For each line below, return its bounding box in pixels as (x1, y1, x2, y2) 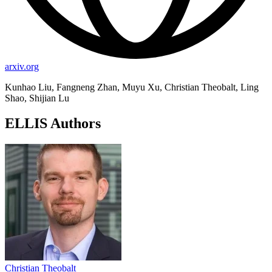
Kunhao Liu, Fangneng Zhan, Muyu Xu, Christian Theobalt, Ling (5, 81, 259, 92)
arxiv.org (5, 61, 39, 72)
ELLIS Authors (5, 115, 101, 132)
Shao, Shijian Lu (5, 92, 69, 103)
